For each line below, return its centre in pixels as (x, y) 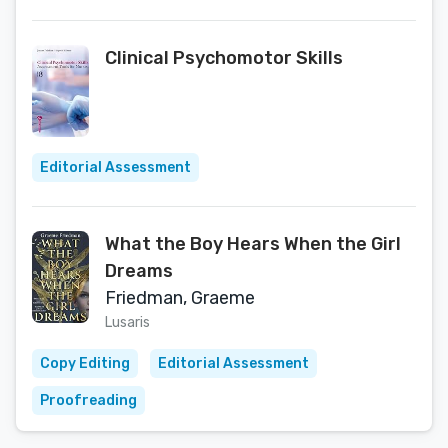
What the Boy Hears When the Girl (253, 244)
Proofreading (88, 400)
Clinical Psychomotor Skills (224, 58)
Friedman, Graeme (180, 298)
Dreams (139, 271)
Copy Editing (85, 363)
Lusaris (127, 322)
